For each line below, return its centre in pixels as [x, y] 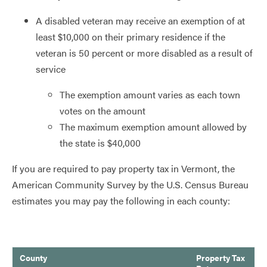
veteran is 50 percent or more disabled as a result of [144, 53]
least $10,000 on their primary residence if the [131, 37]
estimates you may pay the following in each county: [121, 201]
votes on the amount [103, 111]
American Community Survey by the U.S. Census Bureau [130, 184]
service [51, 69]
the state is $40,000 [100, 143]
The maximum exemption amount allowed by [153, 127]
